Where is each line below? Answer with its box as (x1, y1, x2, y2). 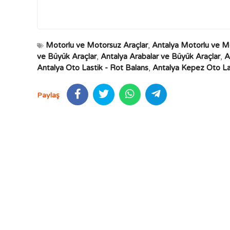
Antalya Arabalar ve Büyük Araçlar (101, 52, 220, 61)
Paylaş (37, 91, 60, 100)
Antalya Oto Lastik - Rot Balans (37, 63, 148, 72)
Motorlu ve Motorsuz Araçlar (46, 41, 148, 50)
